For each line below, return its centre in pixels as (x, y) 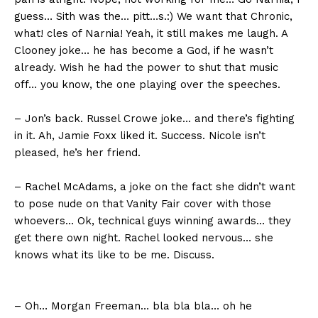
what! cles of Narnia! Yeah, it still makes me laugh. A (151, 34)
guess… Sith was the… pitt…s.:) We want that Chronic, (153, 17)
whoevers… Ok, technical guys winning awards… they (153, 221)
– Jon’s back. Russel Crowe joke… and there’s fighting (154, 119)
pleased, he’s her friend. (77, 153)
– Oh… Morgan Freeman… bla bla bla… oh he (133, 306)
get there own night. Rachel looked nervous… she (144, 238)
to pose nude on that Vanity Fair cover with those (143, 204)
